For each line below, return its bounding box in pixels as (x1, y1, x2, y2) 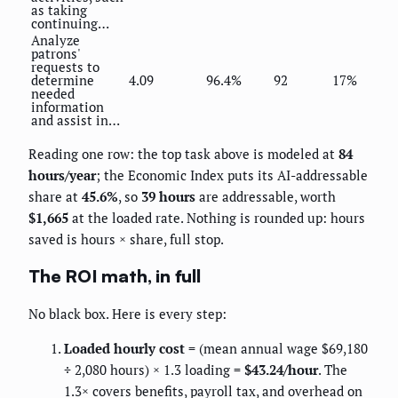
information (31, 98, 104, 116)
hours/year (28, 166, 96, 185)
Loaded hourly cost (64, 338, 185, 357)
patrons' (31, 44, 79, 63)
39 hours (141, 187, 195, 206)
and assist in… (31, 111, 120, 130)
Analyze (31, 31, 80, 50)
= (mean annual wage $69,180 (185, 338, 368, 357)
